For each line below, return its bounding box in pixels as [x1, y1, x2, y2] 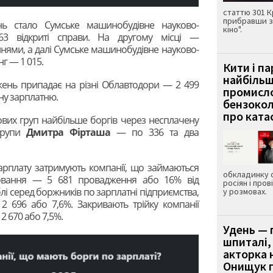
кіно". [222, 24, 242, 35]
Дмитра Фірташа [26, 125, 110, 139]
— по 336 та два [110, 125, 199, 139]
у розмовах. [222, 186, 267, 197]
